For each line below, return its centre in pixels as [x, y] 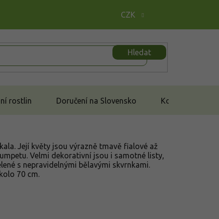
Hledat [139, 52]
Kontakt [175, 100]
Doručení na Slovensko [96, 100]
